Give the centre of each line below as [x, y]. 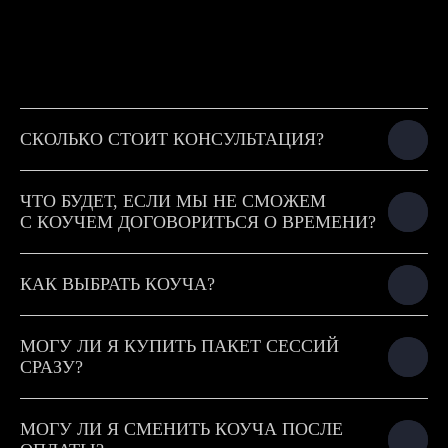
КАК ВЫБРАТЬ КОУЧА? [117, 284]
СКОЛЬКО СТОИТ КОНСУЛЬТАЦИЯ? [172, 139]
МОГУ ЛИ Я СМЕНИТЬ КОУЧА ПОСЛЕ [181, 429]
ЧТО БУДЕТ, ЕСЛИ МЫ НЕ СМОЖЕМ [173, 201]
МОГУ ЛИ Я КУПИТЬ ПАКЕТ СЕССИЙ [179, 346]
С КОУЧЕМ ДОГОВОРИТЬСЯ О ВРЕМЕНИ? [198, 222]
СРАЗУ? [51, 367]
